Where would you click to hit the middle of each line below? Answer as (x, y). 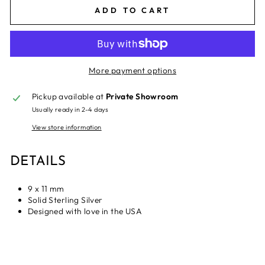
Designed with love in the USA (85, 211)
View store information (67, 127)
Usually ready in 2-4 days (70, 109)
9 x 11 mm (46, 188)
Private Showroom (142, 96)
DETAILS (38, 161)
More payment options (132, 70)
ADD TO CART (132, 10)
